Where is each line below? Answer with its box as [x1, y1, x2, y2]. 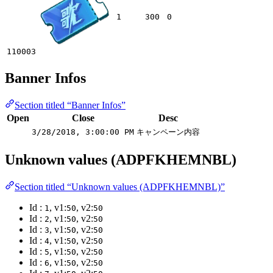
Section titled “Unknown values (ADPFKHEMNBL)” [15, 182, 225, 193]
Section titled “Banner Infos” [15, 100, 126, 111]
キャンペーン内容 [136, 127, 200, 137]
